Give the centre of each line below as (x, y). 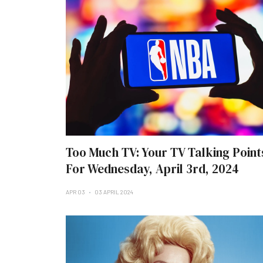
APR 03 (76, 192)
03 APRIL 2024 (114, 192)
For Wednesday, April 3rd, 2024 (152, 169)
